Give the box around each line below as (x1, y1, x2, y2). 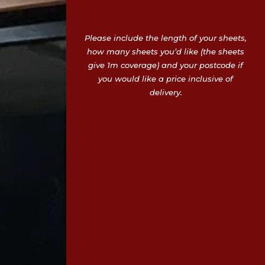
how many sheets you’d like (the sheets (87, 47, 244, 57)
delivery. (149, 88, 182, 98)
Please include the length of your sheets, (85, 33, 247, 43)
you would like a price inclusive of (98, 74, 233, 84)
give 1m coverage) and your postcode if (88, 60, 243, 70)
